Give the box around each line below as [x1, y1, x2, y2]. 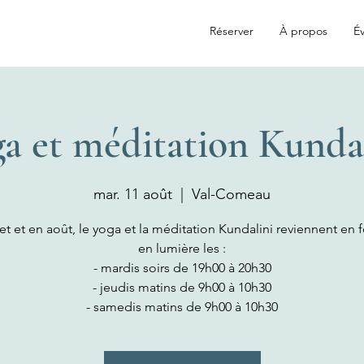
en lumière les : [138, 240, 226, 256]
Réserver [210, 24, 253, 38]
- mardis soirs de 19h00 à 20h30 [93, 260, 271, 275]
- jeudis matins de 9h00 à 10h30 [93, 279, 271, 295]
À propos [279, 24, 327, 38]
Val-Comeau [192, 185, 271, 203]
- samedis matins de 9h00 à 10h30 [86, 299, 278, 314]
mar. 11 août [93, 185, 172, 203]
